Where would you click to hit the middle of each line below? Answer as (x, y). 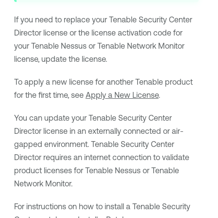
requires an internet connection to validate (115, 157)
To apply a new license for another (74, 82)
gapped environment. (52, 144)
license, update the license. (60, 59)
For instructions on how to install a (73, 206)
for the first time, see (50, 95)
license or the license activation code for (112, 32)
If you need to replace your (61, 19)
